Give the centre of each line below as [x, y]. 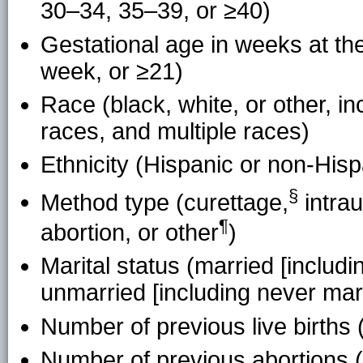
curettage [233, 202]
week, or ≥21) [112, 71]
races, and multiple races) [175, 132]
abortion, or [103, 232]
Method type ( [112, 202]
